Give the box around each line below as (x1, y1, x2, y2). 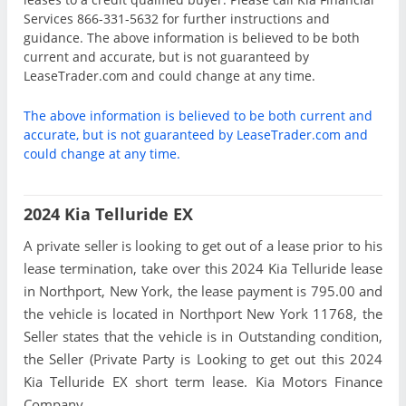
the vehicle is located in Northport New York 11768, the (24, 304, 382, 324)
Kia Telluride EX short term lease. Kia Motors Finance (24, 372, 382, 391)
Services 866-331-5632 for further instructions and (24, 9, 330, 27)
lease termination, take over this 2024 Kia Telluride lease (24, 259, 382, 278)
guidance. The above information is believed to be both (24, 28, 360, 46)
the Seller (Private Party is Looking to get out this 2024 (24, 350, 382, 369)
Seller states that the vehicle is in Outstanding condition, (24, 327, 382, 346)
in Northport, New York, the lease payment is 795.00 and (24, 282, 382, 301)
